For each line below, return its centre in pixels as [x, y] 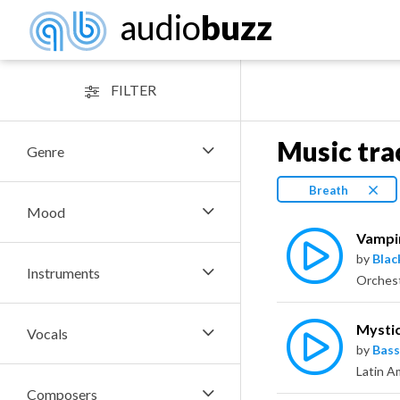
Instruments [63, 273]
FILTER [132, 90]
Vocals [47, 333]
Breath [328, 190]
